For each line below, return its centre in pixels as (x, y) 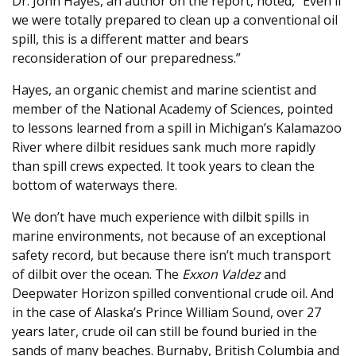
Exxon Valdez (221, 275)
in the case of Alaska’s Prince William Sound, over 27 (166, 313)
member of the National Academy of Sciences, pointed (172, 109)
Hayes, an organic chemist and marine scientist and (164, 90)
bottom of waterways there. (95, 186)
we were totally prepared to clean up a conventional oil (175, 20)
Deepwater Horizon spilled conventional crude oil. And (173, 294)
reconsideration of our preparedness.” (126, 58)
